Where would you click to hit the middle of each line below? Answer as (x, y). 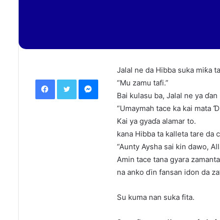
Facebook (69, 79)
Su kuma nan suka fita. (156, 197)
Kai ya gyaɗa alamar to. (156, 121)
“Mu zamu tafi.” (143, 83)
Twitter (87, 79)
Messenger (115, 79)
